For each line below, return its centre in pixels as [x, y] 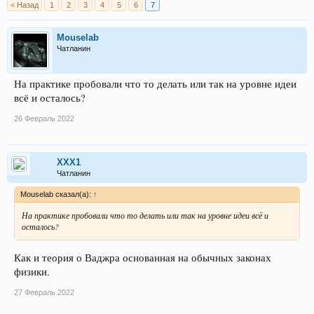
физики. [32, 271]
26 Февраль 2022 [44, 118]
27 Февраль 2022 [44, 292]
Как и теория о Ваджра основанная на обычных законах [143, 257]
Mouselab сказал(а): [57, 194]
